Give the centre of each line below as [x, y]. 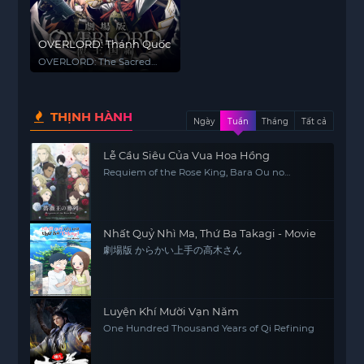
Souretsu [125, 183]
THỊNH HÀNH [90, 117]
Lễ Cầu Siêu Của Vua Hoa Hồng [187, 155]
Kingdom [61, 76]
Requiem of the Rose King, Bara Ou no [194, 172]
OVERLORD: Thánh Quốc [105, 44]
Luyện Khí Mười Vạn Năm [171, 311]
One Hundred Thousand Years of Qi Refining [209, 328]
